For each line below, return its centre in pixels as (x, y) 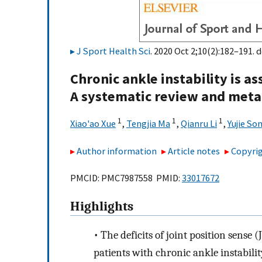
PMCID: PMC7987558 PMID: (126, 178)
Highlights (102, 207)
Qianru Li (199, 124)
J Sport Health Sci (113, 51)
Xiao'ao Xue (93, 124)
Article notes (194, 151)
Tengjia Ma (148, 124)
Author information (117, 151)
